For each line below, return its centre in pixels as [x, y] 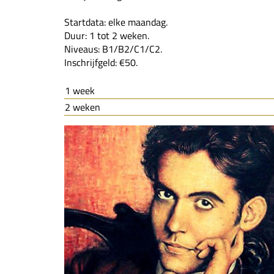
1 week [80, 91]
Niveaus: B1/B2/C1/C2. [113, 49]
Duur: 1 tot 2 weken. [107, 36]
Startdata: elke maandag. [116, 22]
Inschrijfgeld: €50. [101, 63]
